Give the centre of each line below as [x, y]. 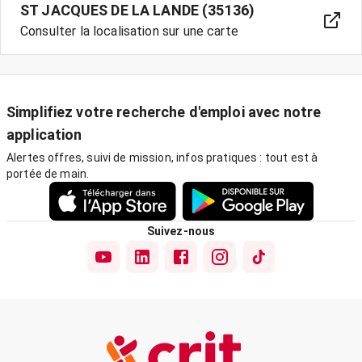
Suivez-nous [181, 231]
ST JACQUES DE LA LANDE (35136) [138, 10]
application [44, 135]
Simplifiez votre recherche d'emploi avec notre [164, 112]
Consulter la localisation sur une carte [129, 31]
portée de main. [48, 174]
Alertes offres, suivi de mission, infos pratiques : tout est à [162, 158]
